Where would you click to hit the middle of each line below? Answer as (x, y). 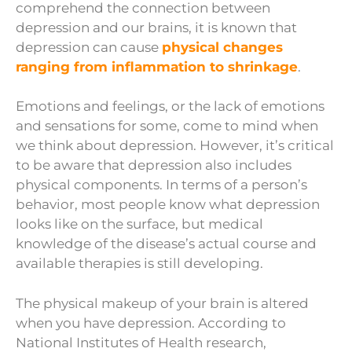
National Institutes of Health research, (141, 342)
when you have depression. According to (151, 323)
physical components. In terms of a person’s (161, 185)
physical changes (222, 47)
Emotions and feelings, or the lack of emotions (170, 106)
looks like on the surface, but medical (139, 224)
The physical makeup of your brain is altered (162, 303)
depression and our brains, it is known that (156, 27)
